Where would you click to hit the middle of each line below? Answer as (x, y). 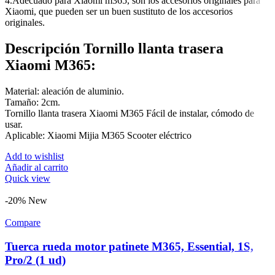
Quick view (28, 179)
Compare (23, 223)
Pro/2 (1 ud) (35, 260)
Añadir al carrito (37, 168)
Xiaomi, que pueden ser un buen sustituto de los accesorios (119, 12)
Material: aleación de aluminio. (64, 91)
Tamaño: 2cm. (33, 103)
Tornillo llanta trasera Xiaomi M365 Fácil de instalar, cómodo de (130, 114)
